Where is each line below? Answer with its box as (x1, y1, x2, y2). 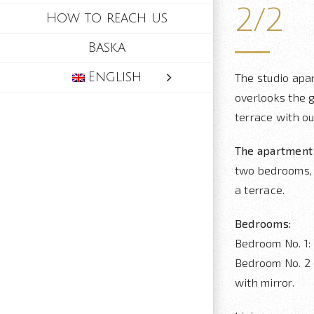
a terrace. (235, 183, 285, 196)
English (88, 70, 142, 84)
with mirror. (235, 275, 294, 289)
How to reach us (46, 11, 168, 25)
